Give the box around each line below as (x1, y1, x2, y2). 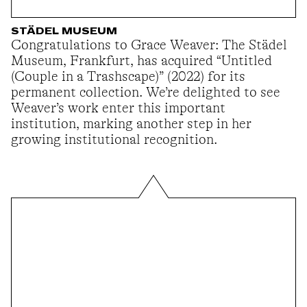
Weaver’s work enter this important (11, 100, 225, 116)
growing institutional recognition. (11, 132, 217, 148)
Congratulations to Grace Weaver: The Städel (11, 37, 287, 53)
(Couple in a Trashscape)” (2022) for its (11, 69, 245, 85)
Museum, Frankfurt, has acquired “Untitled (11, 53, 272, 69)
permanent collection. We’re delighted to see (11, 84, 280, 101)
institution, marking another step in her (11, 116, 251, 132)
